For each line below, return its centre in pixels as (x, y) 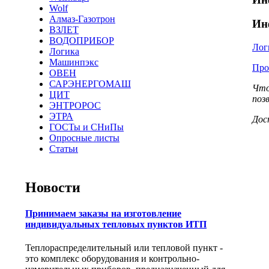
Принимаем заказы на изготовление (103, 214)
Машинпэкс (74, 62)
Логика (64, 51)
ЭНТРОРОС (75, 105)
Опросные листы (84, 138)
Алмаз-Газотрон (82, 19)
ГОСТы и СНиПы (86, 127)
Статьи (64, 149)
